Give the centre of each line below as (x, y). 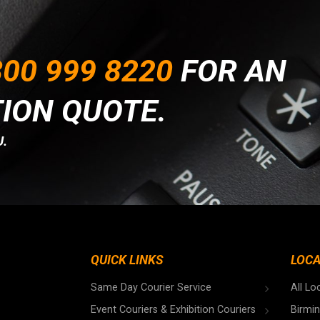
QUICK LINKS (127, 260)
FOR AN (230, 71)
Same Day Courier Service (151, 287)
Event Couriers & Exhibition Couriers (173, 309)
